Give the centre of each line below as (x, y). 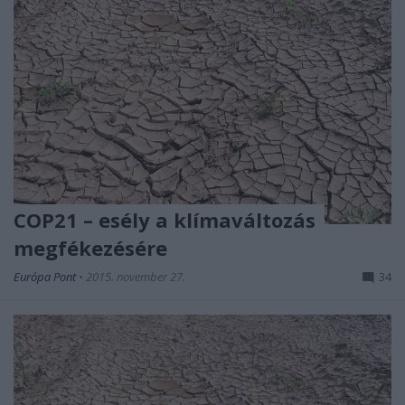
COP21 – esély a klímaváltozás (165, 219)
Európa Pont (46, 276)
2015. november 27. (136, 276)
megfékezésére (90, 247)
